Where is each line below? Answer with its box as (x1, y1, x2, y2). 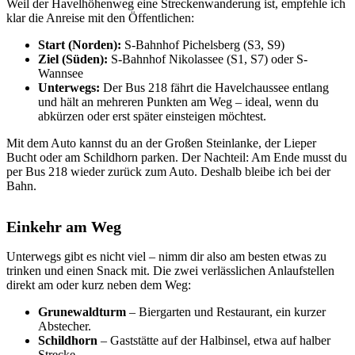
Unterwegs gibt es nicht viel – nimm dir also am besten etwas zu (6, 250, 326, 264)
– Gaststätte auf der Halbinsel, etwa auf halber (97, 334, 330, 348)
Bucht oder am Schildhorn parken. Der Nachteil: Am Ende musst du (6, 151, 347, 165)
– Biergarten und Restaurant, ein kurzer (126, 305, 326, 319)
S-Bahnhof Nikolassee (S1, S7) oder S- (108, 52, 307, 67)
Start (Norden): (38, 38, 121, 52)
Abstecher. (38, 319, 91, 334)
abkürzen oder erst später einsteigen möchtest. (38, 109, 266, 124)
